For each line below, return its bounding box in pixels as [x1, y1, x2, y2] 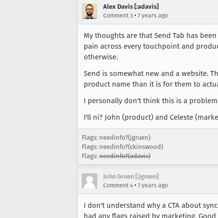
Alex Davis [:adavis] [103, 3, 159, 10]
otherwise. [84, 53, 118, 61]
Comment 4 [103, 182, 133, 189]
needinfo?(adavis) [99, 152, 150, 160]
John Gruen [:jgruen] [103, 173, 159, 180]
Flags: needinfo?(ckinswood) [82, 143, 163, 150]
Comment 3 [103, 12, 133, 19]
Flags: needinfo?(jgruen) [82, 134, 150, 141]
